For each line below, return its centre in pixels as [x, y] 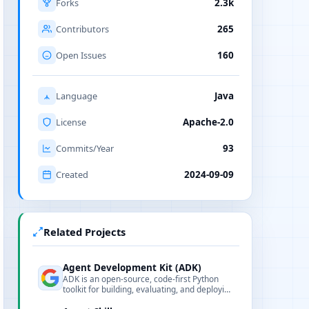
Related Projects [84, 232]
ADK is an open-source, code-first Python [141, 279]
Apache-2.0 [208, 122]
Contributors [82, 29]
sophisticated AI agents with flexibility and [143, 299]
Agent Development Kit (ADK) [132, 268]
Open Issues [81, 55]
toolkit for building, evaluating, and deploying [148, 289]
